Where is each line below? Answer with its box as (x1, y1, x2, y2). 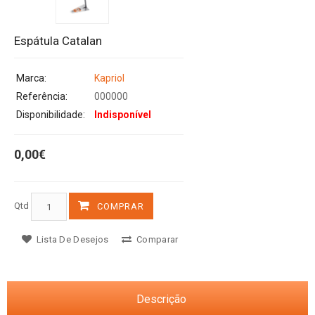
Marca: (16, 72, 46, 84)
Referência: (16, 91, 67, 103)
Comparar (134, 234, 179, 245)
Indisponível (94, 109, 151, 121)
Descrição (136, 292, 186, 307)
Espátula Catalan (14, 34, 102, 49)
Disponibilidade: (16, 109, 85, 121)
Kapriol (94, 72, 124, 84)
